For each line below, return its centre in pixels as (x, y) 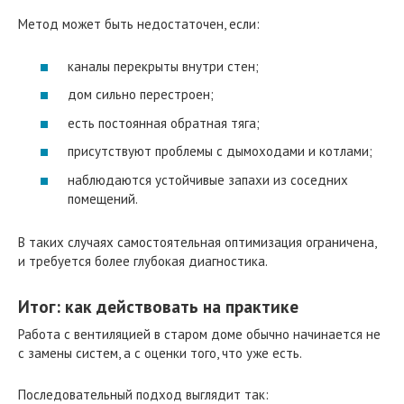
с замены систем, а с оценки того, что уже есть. (160, 353)
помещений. (103, 198)
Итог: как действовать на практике (158, 306)
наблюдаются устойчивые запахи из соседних (208, 179)
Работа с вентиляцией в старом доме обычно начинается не (199, 334)
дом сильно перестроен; (141, 95)
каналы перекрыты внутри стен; (163, 66)
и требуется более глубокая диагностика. (143, 261)
